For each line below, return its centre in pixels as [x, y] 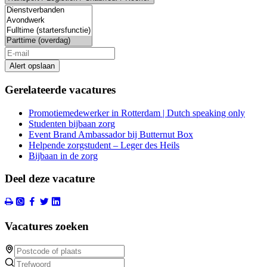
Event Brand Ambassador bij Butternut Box [111, 134]
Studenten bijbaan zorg [72, 123]
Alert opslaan [32, 66]
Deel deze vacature [50, 179]
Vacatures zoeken [47, 226]
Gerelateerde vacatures [60, 89]
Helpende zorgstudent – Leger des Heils [104, 145]
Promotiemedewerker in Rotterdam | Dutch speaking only [137, 113]
